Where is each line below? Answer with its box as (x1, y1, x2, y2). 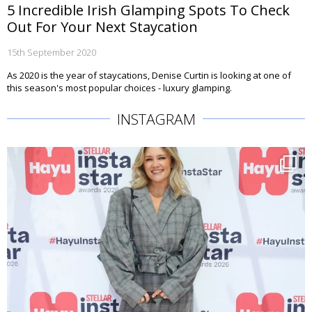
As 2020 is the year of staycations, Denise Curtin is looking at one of (7, 69, 291, 81)
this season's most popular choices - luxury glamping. (7, 81, 232, 94)
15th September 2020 (7, 46, 96, 58)
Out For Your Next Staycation (7, 17, 198, 36)
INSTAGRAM (116, 109, 196, 129)
